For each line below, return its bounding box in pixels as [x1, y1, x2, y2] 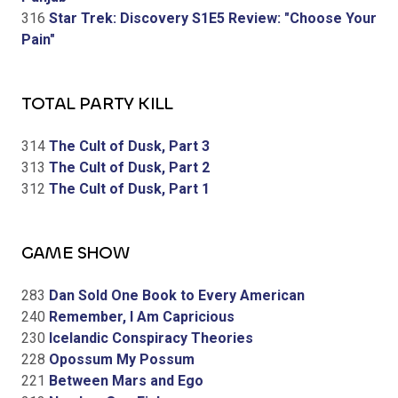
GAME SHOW [21, 240, 129, 265]
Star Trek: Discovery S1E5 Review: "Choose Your [45, 9, 377, 27]
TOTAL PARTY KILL [21, 91, 173, 115]
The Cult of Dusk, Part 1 [45, 179, 210, 197]
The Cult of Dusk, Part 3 [45, 137, 210, 155]
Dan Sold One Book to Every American [45, 286, 305, 304]
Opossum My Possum [45, 350, 195, 368]
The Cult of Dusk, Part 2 [45, 158, 210, 176]
